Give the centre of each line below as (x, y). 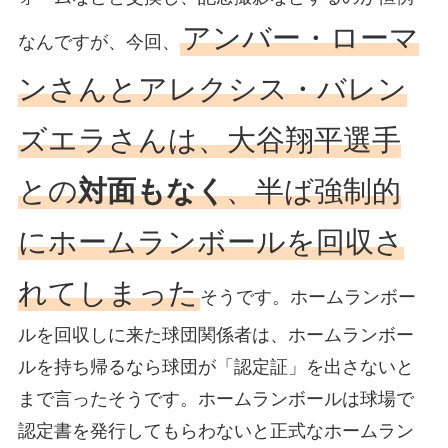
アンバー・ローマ (300, 38)
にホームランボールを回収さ (210, 242)
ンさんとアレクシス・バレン (212, 89)
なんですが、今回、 (98, 42)
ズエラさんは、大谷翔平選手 (209, 140)
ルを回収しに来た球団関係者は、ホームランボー (215, 335)
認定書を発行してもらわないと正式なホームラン (215, 431)
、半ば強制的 (313, 191)
